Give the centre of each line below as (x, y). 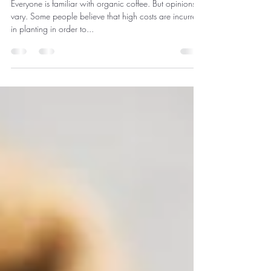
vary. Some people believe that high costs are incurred (106, 49)
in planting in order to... (52, 62)
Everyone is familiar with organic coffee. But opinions (103, 37)
